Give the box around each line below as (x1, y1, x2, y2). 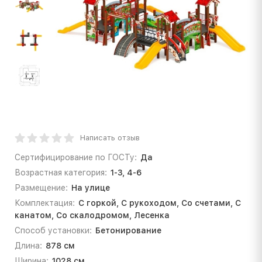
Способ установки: (15, 225, 92, 235)
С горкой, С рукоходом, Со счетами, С (78, 198, 241, 208)
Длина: (15, 240, 42, 250)
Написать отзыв (80, 133, 140, 142)
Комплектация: (15, 198, 75, 208)
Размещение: (15, 182, 68, 192)
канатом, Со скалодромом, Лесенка (15, 210, 170, 220)
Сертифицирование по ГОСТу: (15, 152, 137, 162)
